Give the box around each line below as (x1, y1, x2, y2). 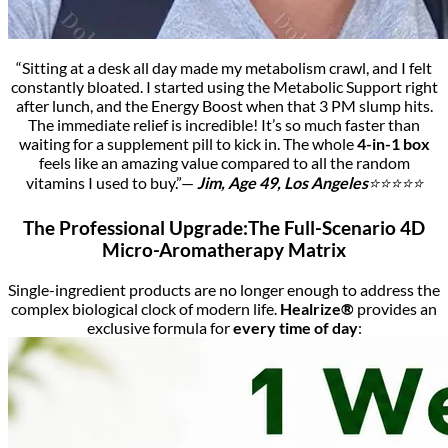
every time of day (232, 318, 358, 338)
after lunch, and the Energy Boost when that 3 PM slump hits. (15, 95, 433, 115)
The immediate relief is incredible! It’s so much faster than (28, 114, 420, 134)
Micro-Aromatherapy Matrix (102, 239, 346, 262)
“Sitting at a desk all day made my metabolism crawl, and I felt (16, 57, 432, 77)
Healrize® (280, 299, 354, 319)
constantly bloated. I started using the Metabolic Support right (10, 76, 438, 96)
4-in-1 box (356, 133, 430, 153)
